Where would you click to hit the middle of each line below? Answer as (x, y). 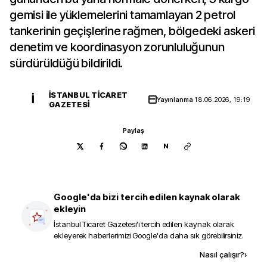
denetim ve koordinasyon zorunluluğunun (117, 47)
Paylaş (133, 131)
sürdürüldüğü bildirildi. (66, 63)
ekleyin (70, 209)
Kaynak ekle (110, 254)
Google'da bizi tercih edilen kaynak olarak (147, 197)
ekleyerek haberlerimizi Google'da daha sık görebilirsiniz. (149, 235)
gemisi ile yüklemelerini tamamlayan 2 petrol (123, 15)
